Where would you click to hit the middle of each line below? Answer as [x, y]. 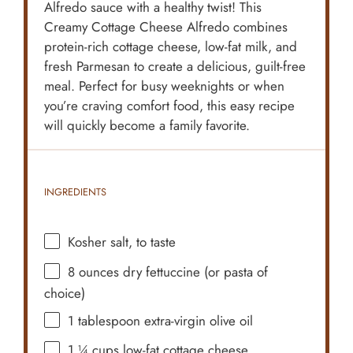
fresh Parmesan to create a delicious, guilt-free [175, 66]
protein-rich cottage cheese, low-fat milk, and [171, 46]
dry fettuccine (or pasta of [194, 271]
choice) [65, 293]
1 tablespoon [104, 320]
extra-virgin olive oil [197, 320]
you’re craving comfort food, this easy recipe [170, 105]
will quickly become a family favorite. [147, 125]
